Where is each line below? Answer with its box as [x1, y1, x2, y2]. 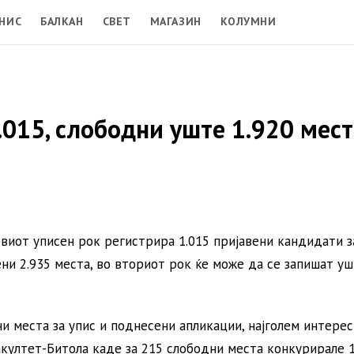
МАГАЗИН [149, 13, 201, 28]
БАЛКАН [40, 13, 84, 28]
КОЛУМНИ [220, 13, 277, 28]
